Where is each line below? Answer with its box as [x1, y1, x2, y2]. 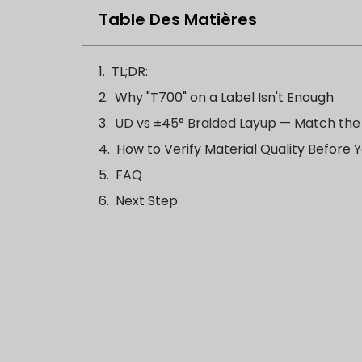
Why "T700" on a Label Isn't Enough [115, 88, 334, 107]
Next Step [116, 192, 178, 211]
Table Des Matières [99, 8, 257, 32]
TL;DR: [112, 62, 148, 82]
